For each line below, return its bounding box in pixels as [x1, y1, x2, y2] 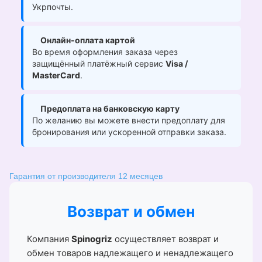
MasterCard [32, 70, 80, 80]
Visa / [166, 58, 188, 68]
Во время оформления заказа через [32, 46, 178, 57]
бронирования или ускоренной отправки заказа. [32, 126, 226, 137]
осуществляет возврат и [112, 233, 219, 244]
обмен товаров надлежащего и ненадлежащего [27, 247, 233, 258]
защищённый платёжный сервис [32, 58, 166, 68]
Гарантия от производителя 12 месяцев [9, 171, 163, 181]
